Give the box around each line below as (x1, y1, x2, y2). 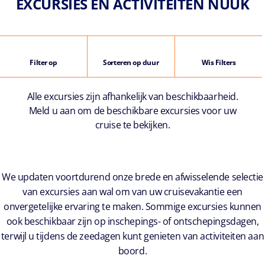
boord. (118, 244, 147, 258)
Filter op (30, 57, 57, 68)
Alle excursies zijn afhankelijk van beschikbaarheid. (27, 90, 238, 104)
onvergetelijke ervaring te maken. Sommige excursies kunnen (4, 200, 261, 214)
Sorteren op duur (103, 57, 159, 68)
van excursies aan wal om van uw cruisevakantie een (22, 185, 243, 199)
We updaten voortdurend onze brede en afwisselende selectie (2, 170, 263, 184)
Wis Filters (201, 57, 236, 68)
